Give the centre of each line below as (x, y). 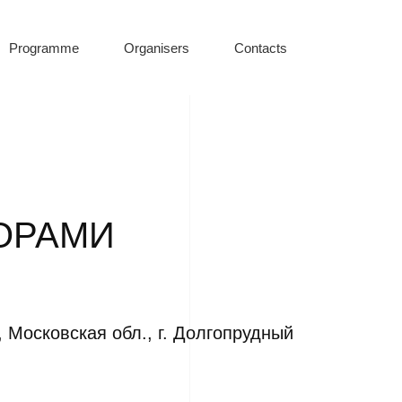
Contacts (261, 48)
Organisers (157, 48)
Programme (44, 48)
